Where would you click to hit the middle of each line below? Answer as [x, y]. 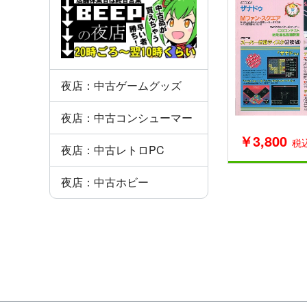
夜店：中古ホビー [105, 182]
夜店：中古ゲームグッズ [121, 86]
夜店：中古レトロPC [113, 150]
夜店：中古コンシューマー [127, 118]
